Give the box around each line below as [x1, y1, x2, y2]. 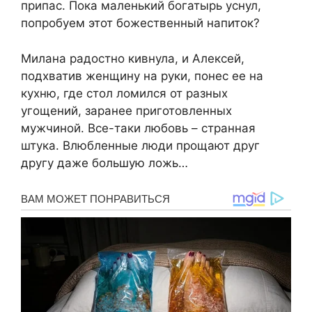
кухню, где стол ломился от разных [21, 86, 228, 100]
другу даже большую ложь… [21, 155, 188, 170]
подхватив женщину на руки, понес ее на [21, 68, 263, 83]
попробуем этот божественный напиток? [21, 16, 260, 31]
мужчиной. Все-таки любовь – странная [21, 120, 256, 135]
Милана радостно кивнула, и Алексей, [21, 51, 244, 65]
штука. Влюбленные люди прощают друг [21, 138, 260, 153]
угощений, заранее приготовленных [21, 103, 232, 118]
